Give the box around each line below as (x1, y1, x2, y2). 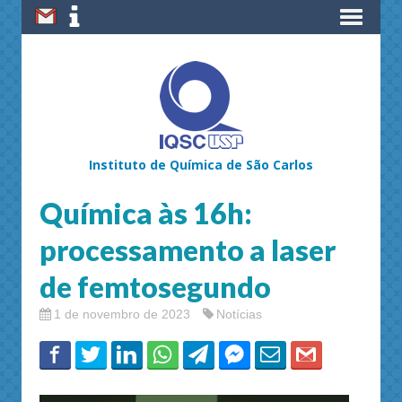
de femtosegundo (39, 269, 271, 304)
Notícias (216, 307, 262, 321)
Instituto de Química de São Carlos (89, 156, 313, 173)
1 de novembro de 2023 (54, 307, 190, 321)
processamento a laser (39, 232, 336, 267)
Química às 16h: (39, 196, 252, 231)
